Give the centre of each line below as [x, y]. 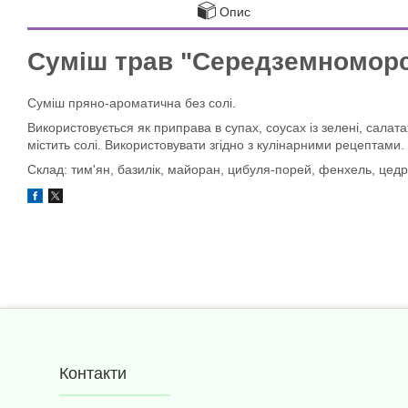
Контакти [93, 374]
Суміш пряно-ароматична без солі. [132, 103]
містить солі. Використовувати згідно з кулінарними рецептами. [216, 145]
